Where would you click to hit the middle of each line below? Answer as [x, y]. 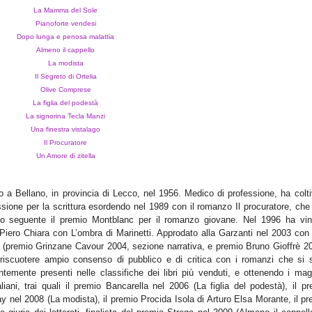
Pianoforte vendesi [65, 24]
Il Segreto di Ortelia [65, 77]
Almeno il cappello [65, 50]
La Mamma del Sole [65, 10]
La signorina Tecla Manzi [65, 116]
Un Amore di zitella [65, 156]
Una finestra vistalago [65, 130]
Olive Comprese [65, 90]
